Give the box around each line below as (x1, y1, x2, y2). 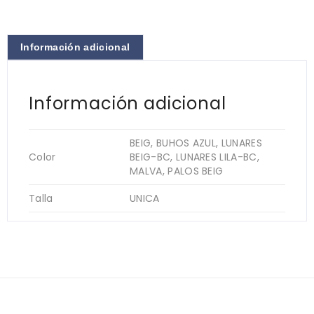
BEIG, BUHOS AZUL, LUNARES (130, 135, 263, 150)
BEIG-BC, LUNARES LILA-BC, (130, 149, 260, 164)
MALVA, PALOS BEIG (130, 163, 224, 178)
